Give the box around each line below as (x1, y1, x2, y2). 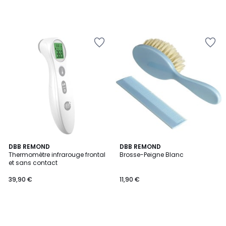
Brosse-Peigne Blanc (120, 150, 184, 159)
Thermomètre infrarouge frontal (9, 150, 105, 159)
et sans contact (9, 158, 58, 167)
